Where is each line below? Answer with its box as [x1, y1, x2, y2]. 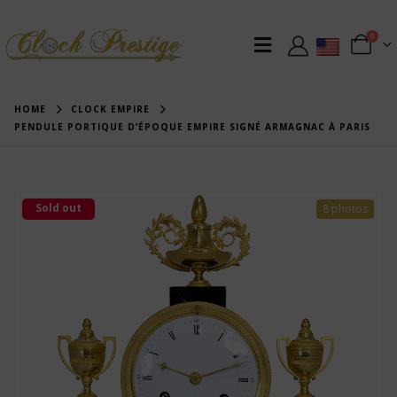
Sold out [35, 200, 82, 215]
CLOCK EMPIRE [71, 103, 150, 115]
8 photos [323, 201, 368, 216]
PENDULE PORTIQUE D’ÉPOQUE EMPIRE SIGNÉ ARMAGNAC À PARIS [14, 121, 370, 133]
